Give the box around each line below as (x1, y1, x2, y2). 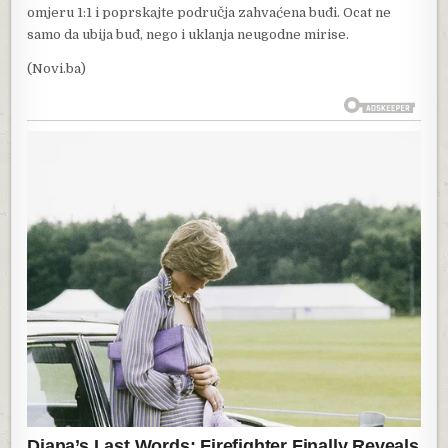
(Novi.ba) (27, 61, 87, 77)
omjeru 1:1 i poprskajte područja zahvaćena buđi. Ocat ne (27, 5, 392, 21)
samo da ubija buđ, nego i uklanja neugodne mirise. (27, 27, 350, 43)
